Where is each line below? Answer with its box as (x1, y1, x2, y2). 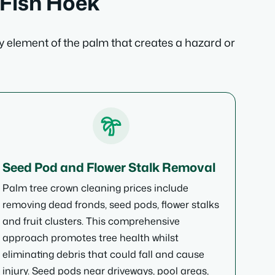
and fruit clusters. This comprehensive (2, 214, 180, 228)
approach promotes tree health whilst (2, 231, 179, 244)
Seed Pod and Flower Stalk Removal (2, 158, 215, 176)
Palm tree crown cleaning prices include (2, 181, 188, 195)
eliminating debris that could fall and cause (2, 247, 204, 261)
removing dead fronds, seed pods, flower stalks (2, 198, 219, 211)
